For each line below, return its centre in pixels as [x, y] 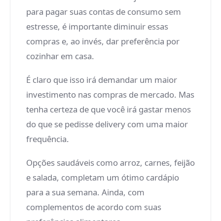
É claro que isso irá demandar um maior [102, 80]
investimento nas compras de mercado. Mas [110, 94]
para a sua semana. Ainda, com [85, 192]
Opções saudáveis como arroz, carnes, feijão [110, 163]
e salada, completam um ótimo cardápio [103, 177]
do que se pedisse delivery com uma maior [107, 124]
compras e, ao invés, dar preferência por [103, 41]
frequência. [48, 139]
